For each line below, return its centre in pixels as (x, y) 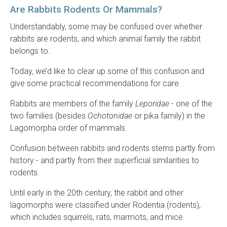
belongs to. (30, 51)
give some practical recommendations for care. (96, 84)
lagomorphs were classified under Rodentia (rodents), (105, 205)
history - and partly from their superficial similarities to (105, 161)
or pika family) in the (169, 116)
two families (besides (49, 116)
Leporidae (152, 104)
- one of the (191, 104)
